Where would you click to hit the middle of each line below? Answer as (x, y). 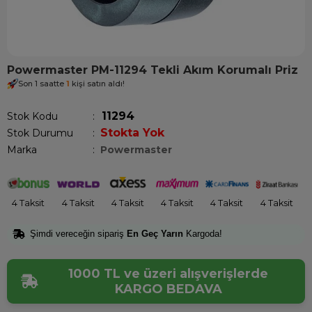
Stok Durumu (40, 133)
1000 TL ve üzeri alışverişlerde (168, 274)
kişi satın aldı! (97, 83)
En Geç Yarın (155, 233)
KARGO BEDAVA (168, 289)
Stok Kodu (32, 116)
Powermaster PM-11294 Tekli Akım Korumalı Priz (153, 70)
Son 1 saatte (42, 83)
